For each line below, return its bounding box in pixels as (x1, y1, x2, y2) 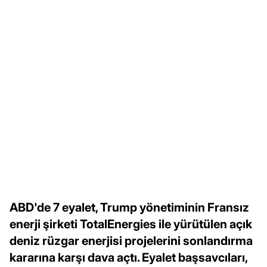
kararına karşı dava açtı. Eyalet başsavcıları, (10, 250, 247, 265)
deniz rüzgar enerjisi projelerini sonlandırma (10, 233, 253, 248)
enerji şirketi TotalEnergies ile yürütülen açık (10, 216, 252, 231)
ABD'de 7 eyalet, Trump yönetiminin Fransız (10, 200, 249, 215)
